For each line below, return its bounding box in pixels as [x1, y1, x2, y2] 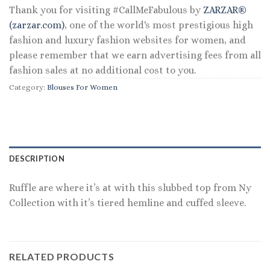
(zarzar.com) [9, 19, 64, 31]
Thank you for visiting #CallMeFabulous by [9, 4, 203, 16]
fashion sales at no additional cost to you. [9, 64, 196, 77]
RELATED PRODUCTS [9, 250, 115, 262]
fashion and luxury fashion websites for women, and [9, 34, 246, 46]
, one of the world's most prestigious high [64, 19, 253, 31]
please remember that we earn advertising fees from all [9, 49, 261, 61]
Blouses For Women [47, 83, 118, 92]
